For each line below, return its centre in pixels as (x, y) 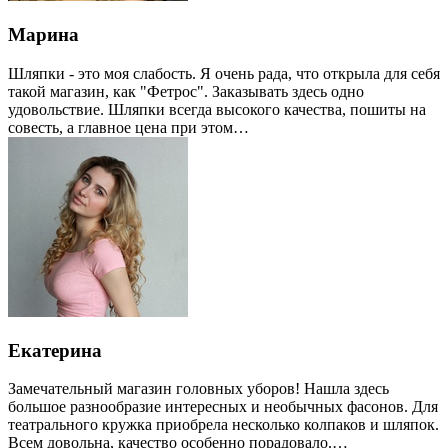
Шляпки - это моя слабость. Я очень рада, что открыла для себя (224, 73)
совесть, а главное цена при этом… (128, 127)
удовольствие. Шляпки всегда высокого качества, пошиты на (217, 109)
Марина (43, 35)
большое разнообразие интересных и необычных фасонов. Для (223, 407)
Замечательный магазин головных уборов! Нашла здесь (198, 389)
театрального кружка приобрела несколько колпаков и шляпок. (223, 425)
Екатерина (55, 350)
